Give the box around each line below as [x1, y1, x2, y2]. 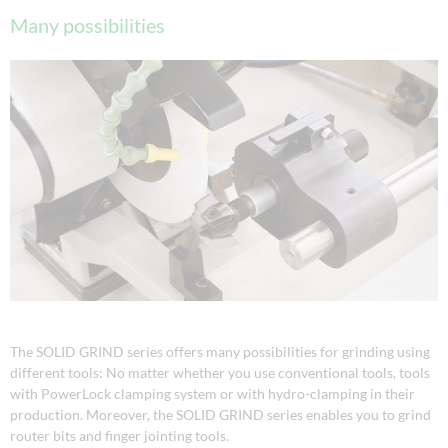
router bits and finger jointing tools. [10, 426, 229, 444]
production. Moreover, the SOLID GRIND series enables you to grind [10, 405, 431, 423]
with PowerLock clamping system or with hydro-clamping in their [10, 384, 415, 402]
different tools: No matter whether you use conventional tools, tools [10, 363, 430, 381]
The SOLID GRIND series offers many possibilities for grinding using [10, 342, 430, 360]
